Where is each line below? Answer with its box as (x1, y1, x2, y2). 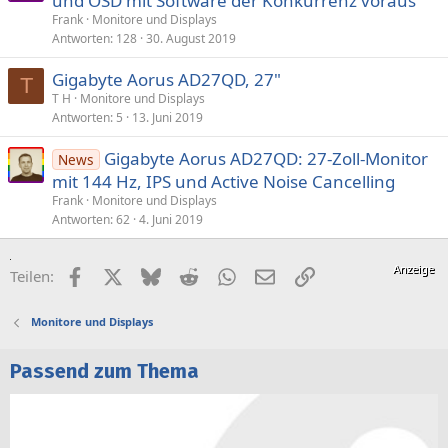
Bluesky (159, 264, 214, 285)
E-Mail (274, 264, 318, 285)
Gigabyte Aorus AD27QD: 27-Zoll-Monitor (103, 147, 428, 170)
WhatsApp (235, 264, 307, 285)
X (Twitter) (121, 264, 193, 285)
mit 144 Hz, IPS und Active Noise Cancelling (52, 170, 395, 193)
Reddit (197, 264, 242, 285)
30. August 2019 (146, 30, 236, 47)
